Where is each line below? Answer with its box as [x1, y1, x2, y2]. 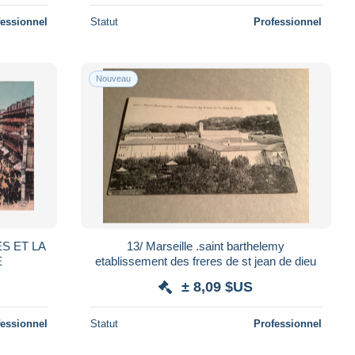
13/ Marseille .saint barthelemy [127, 239, 285, 253]
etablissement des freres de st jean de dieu [95, 254, 317, 268]
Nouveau [95, 73, 131, 83]
